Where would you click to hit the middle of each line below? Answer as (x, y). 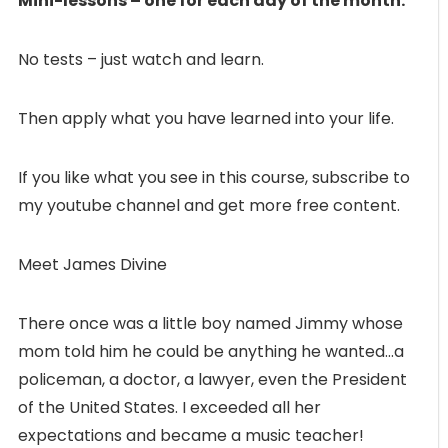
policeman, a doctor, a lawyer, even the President (212, 379)
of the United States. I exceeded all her (169, 407)
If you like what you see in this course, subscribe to (214, 177)
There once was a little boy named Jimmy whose (210, 323)
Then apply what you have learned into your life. (206, 118)
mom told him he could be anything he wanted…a (211, 351)
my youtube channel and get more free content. (209, 205)
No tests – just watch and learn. (141, 59)
